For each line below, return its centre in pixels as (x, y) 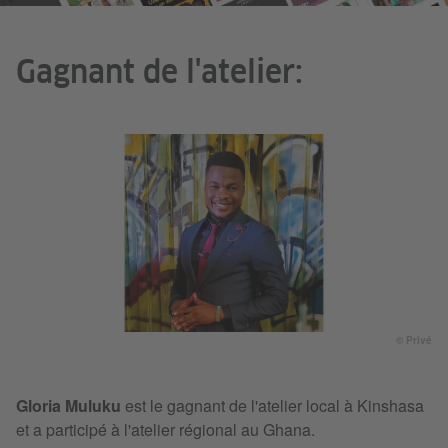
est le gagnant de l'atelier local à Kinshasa (272, 406)
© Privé (414, 340)
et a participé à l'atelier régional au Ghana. (165, 430)
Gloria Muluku (68, 406)
